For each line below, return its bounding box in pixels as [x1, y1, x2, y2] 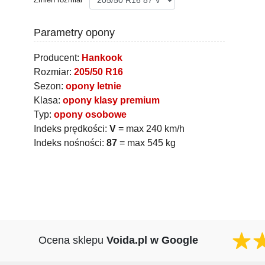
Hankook [82, 52, 122, 63]
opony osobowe [54, 109, 127, 119]
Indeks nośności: [34, 137, 106, 148]
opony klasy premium [63, 95, 160, 105]
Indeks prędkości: [34, 123, 109, 134]
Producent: [34, 52, 82, 63]
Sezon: [34, 80, 66, 91]
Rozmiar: [34, 66, 74, 77]
